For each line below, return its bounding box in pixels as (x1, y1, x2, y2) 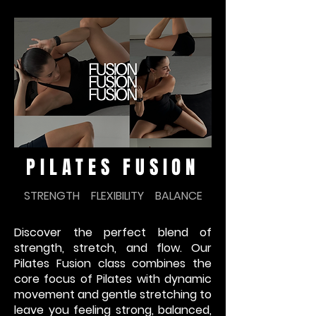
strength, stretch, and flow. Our (14, 240, 212, 257)
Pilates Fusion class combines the (14, 255, 212, 272)
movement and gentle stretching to (14, 286, 212, 303)
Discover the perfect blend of (14, 224, 212, 241)
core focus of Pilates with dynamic (14, 271, 212, 288)
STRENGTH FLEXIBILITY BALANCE (23, 188, 202, 205)
